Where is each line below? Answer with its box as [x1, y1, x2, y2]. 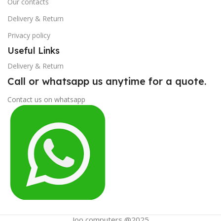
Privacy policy [7, 31, 50, 40]
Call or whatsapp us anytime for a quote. [7, 75, 206, 88]
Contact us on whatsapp [7, 95, 85, 105]
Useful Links [7, 45, 60, 57]
